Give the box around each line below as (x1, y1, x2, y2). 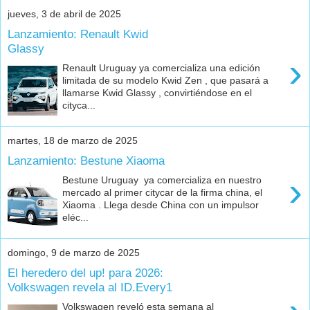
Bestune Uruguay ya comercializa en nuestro (62, 174, 262, 186)
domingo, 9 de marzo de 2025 (8, 247, 140, 259)
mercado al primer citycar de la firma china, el (62, 187, 263, 199)
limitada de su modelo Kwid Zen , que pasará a (62, 75, 269, 86)
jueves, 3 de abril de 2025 (8, 8, 121, 20)
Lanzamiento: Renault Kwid (8, 26, 148, 41)
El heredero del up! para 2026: (8, 265, 163, 280)
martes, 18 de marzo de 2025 (8, 135, 138, 147)
